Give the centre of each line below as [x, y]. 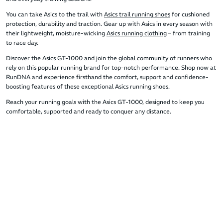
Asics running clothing [137, 33]
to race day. [22, 43]
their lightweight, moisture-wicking [56, 33]
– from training [188, 33]
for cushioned [190, 14]
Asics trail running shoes [137, 14]
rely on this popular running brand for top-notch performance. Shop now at [111, 68]
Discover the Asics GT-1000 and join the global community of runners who [109, 58]
